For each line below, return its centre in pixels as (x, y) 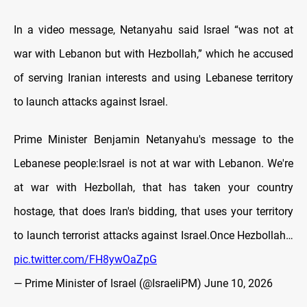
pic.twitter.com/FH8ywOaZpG (85, 259)
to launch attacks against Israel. (91, 101)
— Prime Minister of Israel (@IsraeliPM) (109, 283)
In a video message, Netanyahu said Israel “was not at (153, 29)
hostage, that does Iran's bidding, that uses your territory (153, 211)
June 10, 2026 (238, 283)
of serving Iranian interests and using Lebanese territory (153, 77)
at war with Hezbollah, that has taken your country (153, 187)
